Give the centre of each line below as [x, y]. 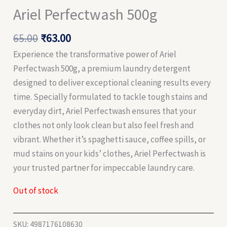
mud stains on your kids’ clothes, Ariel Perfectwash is [110, 154]
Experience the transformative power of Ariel [95, 54]
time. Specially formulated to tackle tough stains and [111, 97]
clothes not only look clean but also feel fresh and [104, 125]
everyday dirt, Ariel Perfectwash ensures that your [105, 111]
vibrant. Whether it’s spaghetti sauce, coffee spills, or [110, 140]
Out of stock [36, 191]
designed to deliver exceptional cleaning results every [112, 83]
